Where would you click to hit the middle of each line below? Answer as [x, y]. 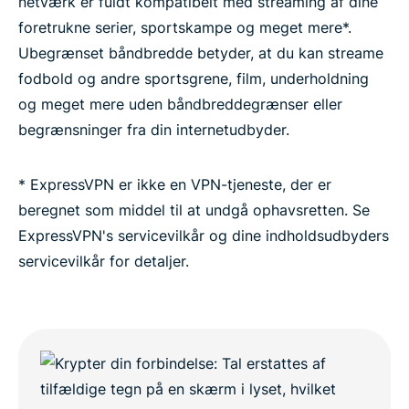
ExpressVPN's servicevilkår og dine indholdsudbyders [204, 236]
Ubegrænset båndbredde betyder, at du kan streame [201, 53]
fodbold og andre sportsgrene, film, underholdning [194, 79]
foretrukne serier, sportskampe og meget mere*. [185, 27]
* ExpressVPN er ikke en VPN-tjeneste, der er [175, 184]
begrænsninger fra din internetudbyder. [154, 130]
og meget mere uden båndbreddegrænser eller [180, 104]
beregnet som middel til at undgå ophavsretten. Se [194, 210]
